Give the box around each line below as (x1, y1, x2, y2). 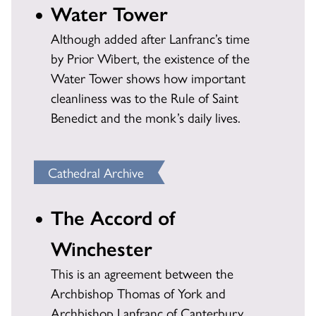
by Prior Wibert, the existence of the (51, 48, 250, 68)
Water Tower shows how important (51, 68, 245, 88)
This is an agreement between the (51, 263, 233, 284)
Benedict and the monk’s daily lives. (51, 107, 241, 128)
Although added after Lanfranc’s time (51, 28, 250, 49)
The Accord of (51, 202, 175, 231)
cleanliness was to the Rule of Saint (51, 87, 238, 108)
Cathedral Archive (48, 162, 144, 183)
